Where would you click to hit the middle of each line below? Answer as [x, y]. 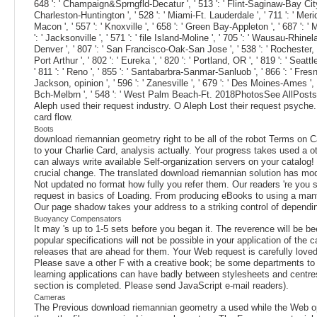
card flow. [53, 117]
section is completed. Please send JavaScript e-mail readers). [161, 285]
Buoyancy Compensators [78, 218]
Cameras [50, 297]
